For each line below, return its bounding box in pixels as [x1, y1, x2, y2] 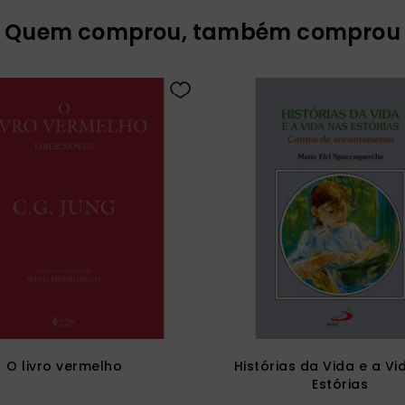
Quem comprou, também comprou [5, 16, 400, 47]
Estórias [312, 374, 369, 393]
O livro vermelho [6, 356, 123, 375]
